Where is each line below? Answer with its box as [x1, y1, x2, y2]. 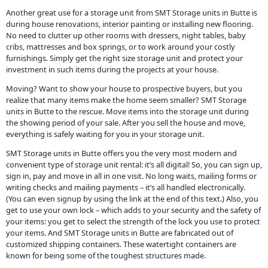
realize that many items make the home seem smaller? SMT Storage [5, 95, 246, 106]
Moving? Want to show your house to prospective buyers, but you [5, 83, 242, 95]
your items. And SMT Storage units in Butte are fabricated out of [5, 227, 233, 238]
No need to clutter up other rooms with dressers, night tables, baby [5, 30, 246, 41]
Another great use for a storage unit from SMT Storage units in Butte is [5, 7, 257, 19]
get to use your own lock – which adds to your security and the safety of [5, 204, 261, 215]
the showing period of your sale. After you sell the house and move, [5, 117, 245, 129]
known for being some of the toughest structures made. [5, 249, 206, 261]
